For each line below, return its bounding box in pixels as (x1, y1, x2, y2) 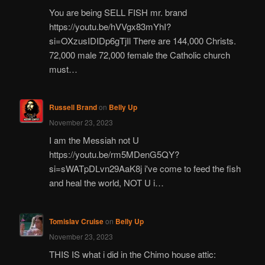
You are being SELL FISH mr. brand (49, 5, 187, 18)
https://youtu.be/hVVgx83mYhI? (49, 20, 171, 33)
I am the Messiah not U (49, 134, 139, 147)
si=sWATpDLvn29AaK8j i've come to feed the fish (49, 162, 241, 175)
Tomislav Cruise (49, 215, 104, 227)
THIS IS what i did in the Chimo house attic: (49, 248, 216, 261)
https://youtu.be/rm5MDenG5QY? (49, 148, 179, 161)
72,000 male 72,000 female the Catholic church (49, 48, 230, 61)
